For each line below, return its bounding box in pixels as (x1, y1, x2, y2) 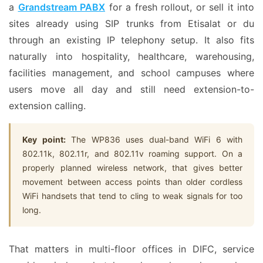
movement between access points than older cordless (22, 177, 242, 187)
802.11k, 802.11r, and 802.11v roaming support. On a (22, 149, 242, 159)
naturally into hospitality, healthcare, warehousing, (9, 50, 254, 62)
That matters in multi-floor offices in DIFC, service (9, 243, 254, 255)
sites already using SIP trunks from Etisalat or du (9, 18, 254, 29)
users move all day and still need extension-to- (9, 83, 254, 95)
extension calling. (9, 100, 86, 112)
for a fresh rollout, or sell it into (105, 1, 254, 13)
